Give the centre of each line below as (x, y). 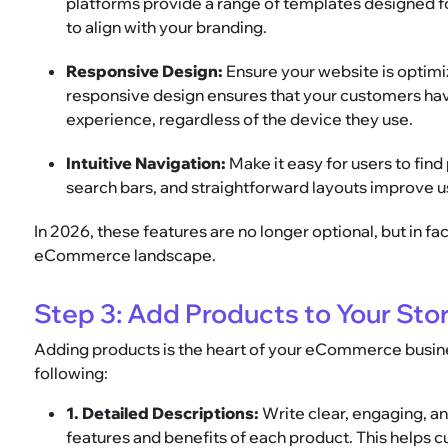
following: (71, 373)
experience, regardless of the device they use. (240, 119)
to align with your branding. (167, 27)
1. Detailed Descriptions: (163, 413)
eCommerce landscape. (125, 255)
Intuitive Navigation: (146, 163)
